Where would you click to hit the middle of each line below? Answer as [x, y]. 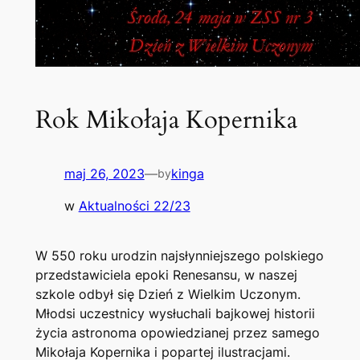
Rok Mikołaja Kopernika [166, 120]
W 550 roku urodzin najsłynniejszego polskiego [179, 256]
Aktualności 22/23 [134, 206]
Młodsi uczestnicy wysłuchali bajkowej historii [175, 314]
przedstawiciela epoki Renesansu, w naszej [166, 275]
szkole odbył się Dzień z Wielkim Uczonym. [168, 295]
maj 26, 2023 [104, 174]
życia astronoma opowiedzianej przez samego [177, 333]
